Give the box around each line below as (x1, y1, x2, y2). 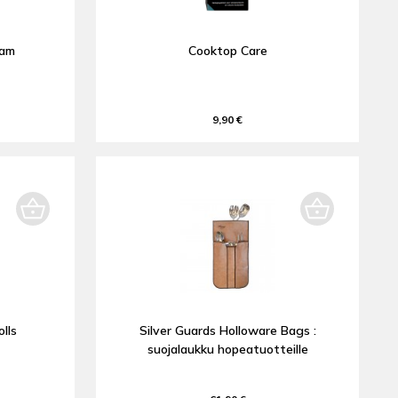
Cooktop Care (187, 43, 267, 59)
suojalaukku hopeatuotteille (147, 341, 308, 357)
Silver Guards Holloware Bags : (139, 322, 316, 338)
